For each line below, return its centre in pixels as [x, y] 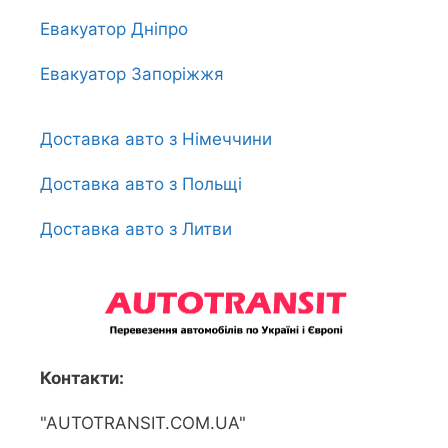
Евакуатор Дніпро [114, 28]
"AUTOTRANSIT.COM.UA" [143, 422]
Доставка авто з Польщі [141, 183]
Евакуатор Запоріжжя [132, 73]
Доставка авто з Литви [136, 228]
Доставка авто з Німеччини [156, 138]
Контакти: [82, 377]
